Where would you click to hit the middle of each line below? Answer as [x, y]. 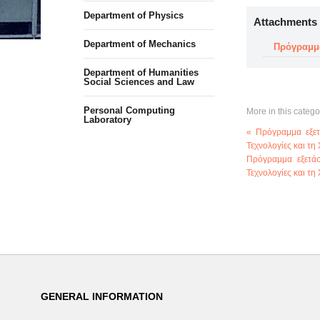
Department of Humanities [141, 72]
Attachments [285, 22]
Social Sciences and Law [139, 82]
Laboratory [107, 120]
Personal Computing [129, 110]
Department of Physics [134, 15]
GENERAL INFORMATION [102, 296]
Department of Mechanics [140, 44]
